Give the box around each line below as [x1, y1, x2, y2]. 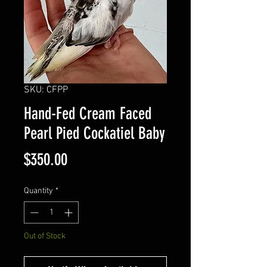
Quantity [24, 186, 53, 197]
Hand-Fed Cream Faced [24, 104, 151, 124]
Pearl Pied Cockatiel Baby [24, 123, 165, 144]
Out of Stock [24, 231, 66, 242]
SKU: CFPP [24, 84, 68, 97]
